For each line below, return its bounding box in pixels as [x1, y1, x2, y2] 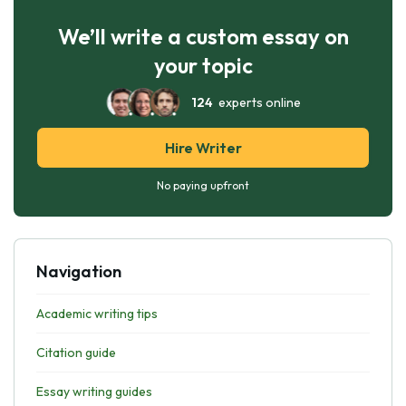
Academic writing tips [36, 305, 158, 322]
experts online [212, 94, 301, 111]
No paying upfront [157, 179, 249, 192]
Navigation [36, 261, 121, 282]
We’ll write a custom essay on [57, 23, 349, 50]
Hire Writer [164, 139, 242, 157]
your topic [153, 52, 253, 79]
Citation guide [36, 344, 116, 361]
